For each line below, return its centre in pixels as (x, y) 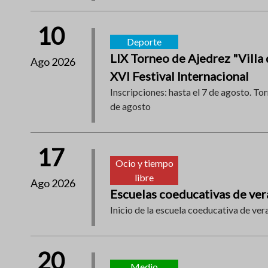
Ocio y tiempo (144, 163)
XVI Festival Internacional (180, 76)
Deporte (144, 41)
